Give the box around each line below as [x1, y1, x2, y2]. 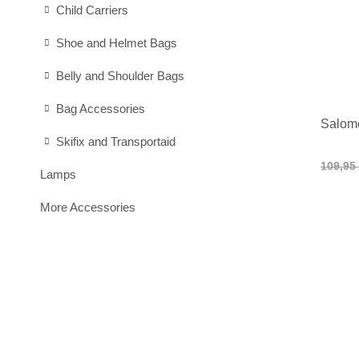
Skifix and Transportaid [56, 135, 175, 148]
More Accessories [40, 200, 135, 214]
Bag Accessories [56, 102, 145, 115]
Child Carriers [56, 3, 128, 17]
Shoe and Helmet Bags [56, 36, 177, 50]
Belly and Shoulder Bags [56, 69, 184, 83]
